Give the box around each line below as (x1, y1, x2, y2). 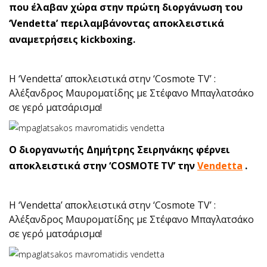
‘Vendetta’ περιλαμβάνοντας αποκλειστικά (9, 17, 224, 30)
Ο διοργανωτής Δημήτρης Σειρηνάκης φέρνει (9, 143, 230, 156)
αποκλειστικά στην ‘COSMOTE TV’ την (9, 159, 197, 172)
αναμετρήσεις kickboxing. (9, 33, 135, 46)
